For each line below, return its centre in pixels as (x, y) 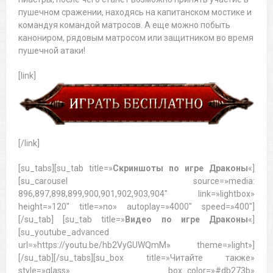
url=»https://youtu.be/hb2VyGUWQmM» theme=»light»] (136, 245)
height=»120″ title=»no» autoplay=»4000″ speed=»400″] (136, 206)
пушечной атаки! (51, 51)
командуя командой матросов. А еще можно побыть (124, 25)
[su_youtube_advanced (63, 232)
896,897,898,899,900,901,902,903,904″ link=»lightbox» (136, 193)
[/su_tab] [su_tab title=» (72, 219)
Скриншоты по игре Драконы (180, 168)
